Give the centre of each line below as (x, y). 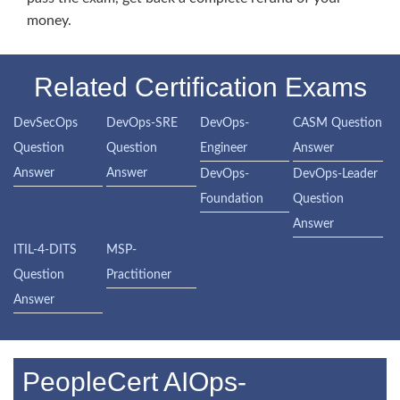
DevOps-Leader (336, 175)
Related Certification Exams (200, 87)
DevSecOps (46, 124)
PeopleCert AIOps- (134, 382)
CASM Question (338, 124)
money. (49, 21)
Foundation (231, 200)
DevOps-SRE (142, 124)
